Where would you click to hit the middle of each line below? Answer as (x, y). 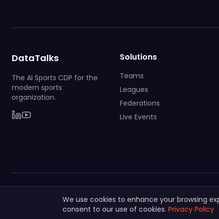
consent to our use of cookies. (114, 209)
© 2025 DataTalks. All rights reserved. (74, 193)
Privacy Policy (191, 209)
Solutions (139, 57)
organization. (34, 97)
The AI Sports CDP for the (55, 77)
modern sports (37, 87)
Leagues (134, 89)
